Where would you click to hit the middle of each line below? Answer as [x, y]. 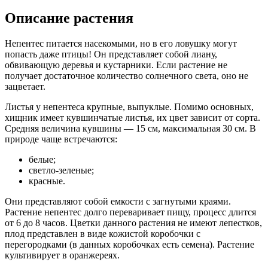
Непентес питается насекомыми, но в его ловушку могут [121, 43]
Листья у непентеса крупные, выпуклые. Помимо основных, [129, 106]
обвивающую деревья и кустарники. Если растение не [116, 65]
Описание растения [69, 18]
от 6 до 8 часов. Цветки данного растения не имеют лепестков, [133, 223]
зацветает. [25, 86]
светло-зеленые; [61, 170]
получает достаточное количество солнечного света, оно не [127, 75]
